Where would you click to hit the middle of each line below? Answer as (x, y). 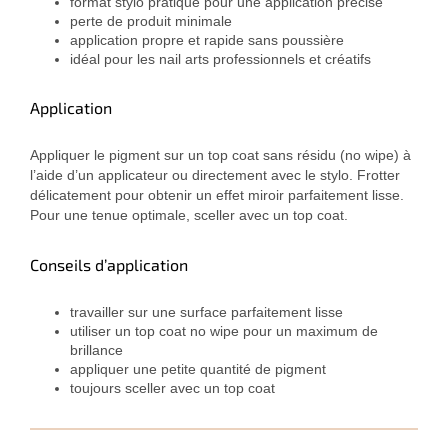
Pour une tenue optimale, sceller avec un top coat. (189, 215)
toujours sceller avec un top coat (172, 388)
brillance (96, 350)
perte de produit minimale (151, 21)
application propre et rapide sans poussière (207, 40)
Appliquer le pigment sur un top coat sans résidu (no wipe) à (220, 155)
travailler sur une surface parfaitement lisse (206, 312)
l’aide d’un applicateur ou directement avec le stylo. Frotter (215, 175)
